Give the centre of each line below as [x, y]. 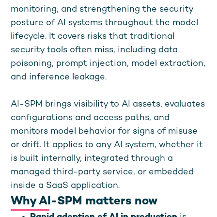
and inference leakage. [59, 77]
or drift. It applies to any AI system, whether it [107, 145]
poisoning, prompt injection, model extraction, [108, 64]
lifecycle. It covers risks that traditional [93, 37]
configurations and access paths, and [90, 118]
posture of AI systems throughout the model [105, 23]
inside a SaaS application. [65, 186]
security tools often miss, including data [94, 50]
